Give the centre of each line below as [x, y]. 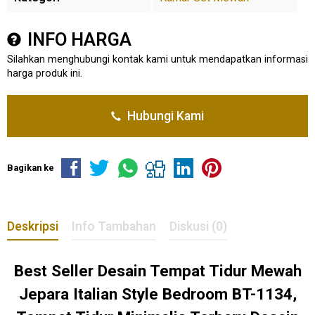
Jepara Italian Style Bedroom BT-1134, [157, 294]
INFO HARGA [77, 39]
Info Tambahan [114, 226]
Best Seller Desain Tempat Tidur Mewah [157, 270]
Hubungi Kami [164, 116]
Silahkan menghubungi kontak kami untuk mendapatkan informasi [157, 59]
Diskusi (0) [198, 226]
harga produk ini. [45, 73]
